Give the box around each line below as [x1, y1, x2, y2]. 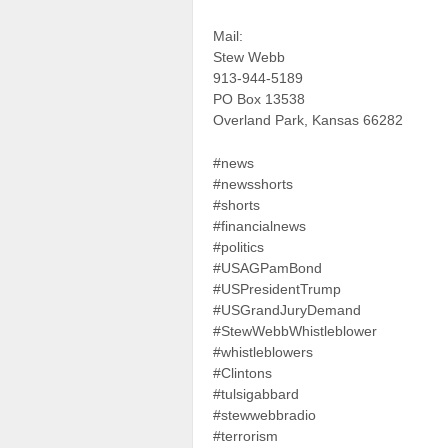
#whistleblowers [213, 344, 313, 361]
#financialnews [213, 218, 306, 235]
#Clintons [213, 365, 272, 382]
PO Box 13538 [213, 90, 305, 107]
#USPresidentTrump [213, 281, 341, 298]
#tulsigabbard [213, 386, 299, 403]
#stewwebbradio [213, 407, 316, 424]
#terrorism [213, 428, 278, 445]
